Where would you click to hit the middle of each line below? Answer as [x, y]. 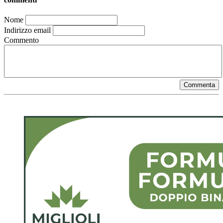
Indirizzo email [28, 30]
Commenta [199, 85]
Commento [21, 40]
